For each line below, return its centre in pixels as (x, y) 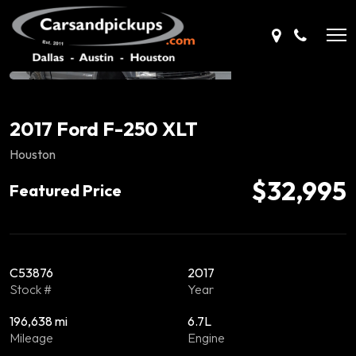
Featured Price (66, 190)
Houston (33, 154)
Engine (206, 338)
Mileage (31, 338)
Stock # (31, 289)
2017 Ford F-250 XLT (104, 129)
